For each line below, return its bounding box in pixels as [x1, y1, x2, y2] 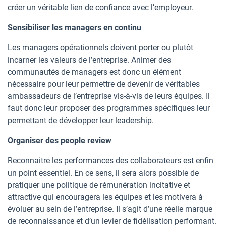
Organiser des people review [8, 136, 111, 146]
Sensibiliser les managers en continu [8, 23, 141, 33]
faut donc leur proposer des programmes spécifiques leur [8, 103, 210, 114]
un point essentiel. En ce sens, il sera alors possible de [8, 168, 199, 178]
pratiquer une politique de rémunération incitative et [8, 180, 190, 190]
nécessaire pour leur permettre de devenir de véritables [8, 79, 200, 89]
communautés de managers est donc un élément [8, 67, 181, 77]
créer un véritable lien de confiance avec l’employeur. [8, 3, 193, 13]
